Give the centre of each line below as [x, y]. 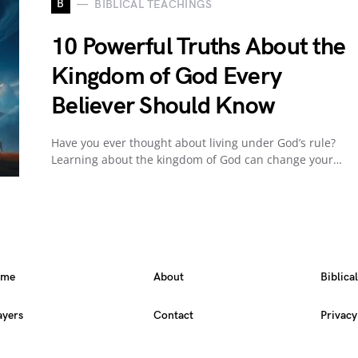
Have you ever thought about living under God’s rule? [193, 143]
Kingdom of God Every [166, 77]
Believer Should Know [163, 106]
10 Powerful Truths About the [198, 47]
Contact [173, 315]
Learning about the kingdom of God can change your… [197, 159]
